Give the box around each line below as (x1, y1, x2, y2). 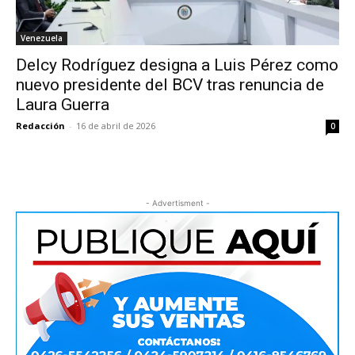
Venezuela (21, 32, 63, 44)
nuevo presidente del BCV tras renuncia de (16, 75, 324, 95)
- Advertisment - (145, 198, 210, 208)
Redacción (16, 120, 65, 132)
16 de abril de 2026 (76, 120, 155, 132)
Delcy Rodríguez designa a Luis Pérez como (16, 55, 338, 75)
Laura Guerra (16, 95, 109, 115)
